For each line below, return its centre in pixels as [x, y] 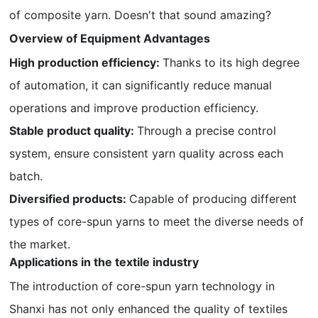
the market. [40, 244]
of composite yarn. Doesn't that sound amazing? [141, 15]
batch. [26, 176]
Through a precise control [207, 131]
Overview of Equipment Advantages [110, 38]
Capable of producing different [213, 199]
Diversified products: [70, 199]
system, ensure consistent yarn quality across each [147, 153]
